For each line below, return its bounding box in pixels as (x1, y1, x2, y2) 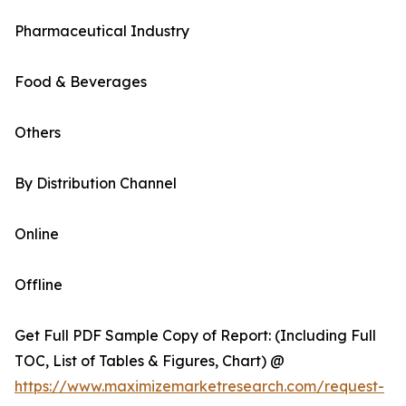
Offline (14, 275, 63, 295)
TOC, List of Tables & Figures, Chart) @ (14, 352, 285, 371)
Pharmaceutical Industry (14, 22, 189, 41)
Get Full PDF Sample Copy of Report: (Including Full (14, 326, 376, 345)
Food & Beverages (14, 72, 147, 92)
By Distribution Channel (14, 174, 177, 193)
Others (14, 123, 61, 142)
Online (14, 225, 59, 244)
